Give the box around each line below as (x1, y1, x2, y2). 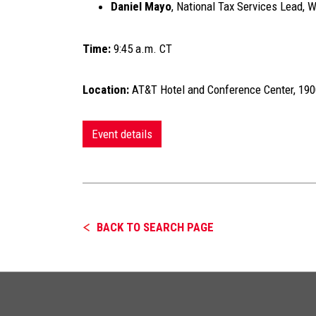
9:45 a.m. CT (111, 42, 172, 56)
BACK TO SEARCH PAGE (97, 220, 214, 234)
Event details (92, 127, 152, 141)
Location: (83, 83, 129, 97)
